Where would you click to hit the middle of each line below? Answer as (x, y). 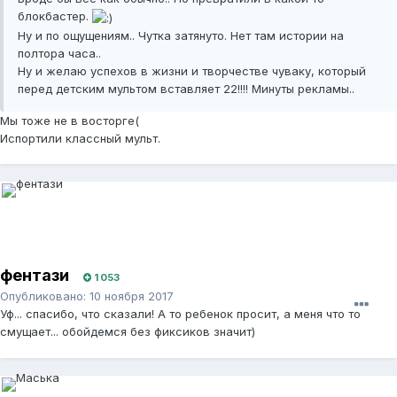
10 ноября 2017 (132, 296)
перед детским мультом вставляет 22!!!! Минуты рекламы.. (186, 88)
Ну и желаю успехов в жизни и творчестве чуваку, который (192, 70)
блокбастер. (55, 16)
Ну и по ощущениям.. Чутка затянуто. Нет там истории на (181, 35)
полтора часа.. (59, 53)
